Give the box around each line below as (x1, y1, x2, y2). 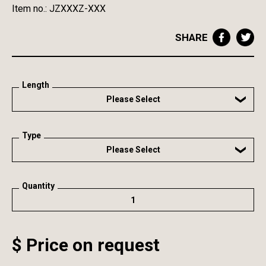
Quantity (22, 181, 55, 191)
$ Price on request (12, 235, 160, 255)
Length (22, 80, 49, 90)
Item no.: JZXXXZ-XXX (12, 3, 106, 14)
